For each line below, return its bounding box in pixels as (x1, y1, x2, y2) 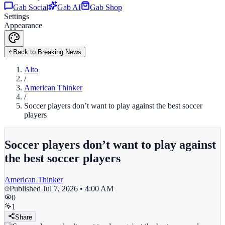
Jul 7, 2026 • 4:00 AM (43, 184, 114, 193)
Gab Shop (90, 3, 122, 12)
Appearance (4, 21, 42, 30)
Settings (4, 12, 29, 21)
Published (10, 184, 43, 193)
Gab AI (57, 3, 81, 12)
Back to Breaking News (13, 48, 81, 56)
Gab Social (13, 3, 48, 12)
